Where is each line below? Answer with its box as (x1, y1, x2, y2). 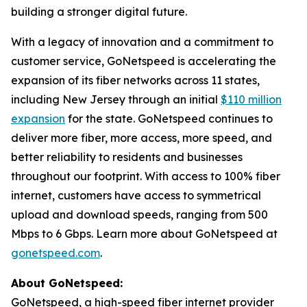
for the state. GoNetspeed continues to (65, 112, 273, 125)
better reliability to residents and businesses (11, 150, 243, 164)
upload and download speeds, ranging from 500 (11, 208, 268, 221)
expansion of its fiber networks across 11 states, (11, 73, 260, 87)
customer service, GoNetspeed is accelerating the (11, 54, 276, 68)
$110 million (221, 93, 282, 106)
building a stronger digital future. (11, 5, 187, 19)
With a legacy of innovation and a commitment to (11, 35, 273, 49)
